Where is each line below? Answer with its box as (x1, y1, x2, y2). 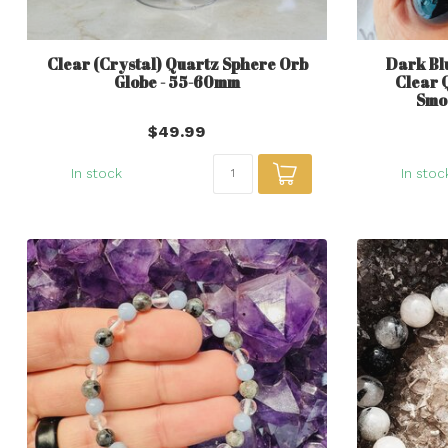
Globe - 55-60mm (114, 71, 240, 92)
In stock (70, 165, 122, 181)
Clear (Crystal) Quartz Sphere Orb (46, 53, 308, 74)
